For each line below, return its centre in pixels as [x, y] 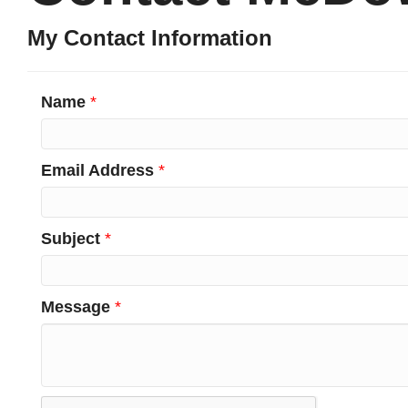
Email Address [97, 170]
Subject [71, 239]
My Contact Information [150, 38]
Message [76, 307]
